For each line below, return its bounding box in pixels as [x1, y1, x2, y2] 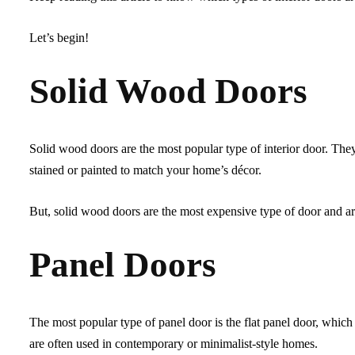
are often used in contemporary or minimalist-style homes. [29, 336, 318, 350]
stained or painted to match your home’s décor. [29, 162, 261, 177]
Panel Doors [29, 244, 216, 284]
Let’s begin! [29, 30, 89, 44]
